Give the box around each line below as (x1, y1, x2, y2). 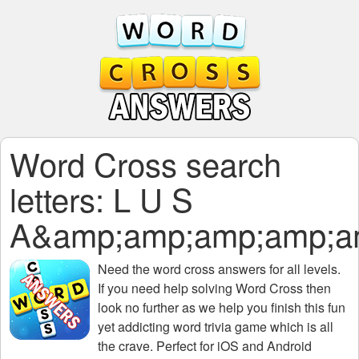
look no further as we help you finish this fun (98, 298, 345, 317)
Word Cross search (10, 140, 281, 186)
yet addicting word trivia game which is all (98, 317, 333, 336)
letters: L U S (10, 175, 193, 221)
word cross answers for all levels (153, 260, 337, 278)
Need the (98, 260, 153, 278)
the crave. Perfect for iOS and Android (98, 337, 312, 355)
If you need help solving (98, 279, 236, 297)
